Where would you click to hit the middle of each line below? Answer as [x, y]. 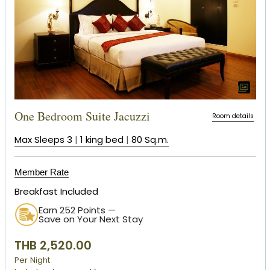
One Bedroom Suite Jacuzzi [82, 116]
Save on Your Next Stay [90, 219]
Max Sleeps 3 [43, 139]
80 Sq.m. [150, 139]
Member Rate [41, 172]
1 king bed [102, 139]
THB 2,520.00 [53, 246]
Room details [233, 116]
